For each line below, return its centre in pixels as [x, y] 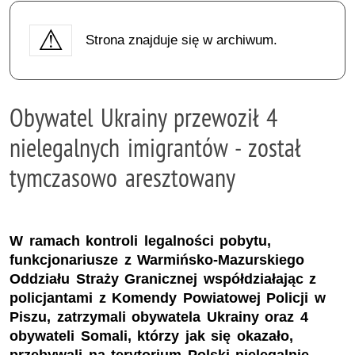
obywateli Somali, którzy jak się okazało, [151, 336]
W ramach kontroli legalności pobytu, [141, 241]
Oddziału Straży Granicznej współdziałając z [163, 279]
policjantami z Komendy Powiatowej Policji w [168, 298]
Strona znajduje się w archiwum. [181, 40]
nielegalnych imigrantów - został [155, 147]
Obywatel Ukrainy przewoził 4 [143, 117]
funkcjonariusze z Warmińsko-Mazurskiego [157, 260]
